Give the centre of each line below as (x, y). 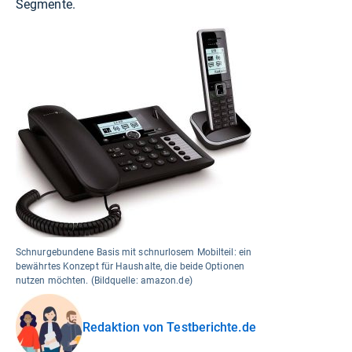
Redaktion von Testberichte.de (169, 327)
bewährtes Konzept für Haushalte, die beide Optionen (130, 267)
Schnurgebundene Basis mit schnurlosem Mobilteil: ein (134, 253)
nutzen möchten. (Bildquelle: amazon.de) (104, 281)
